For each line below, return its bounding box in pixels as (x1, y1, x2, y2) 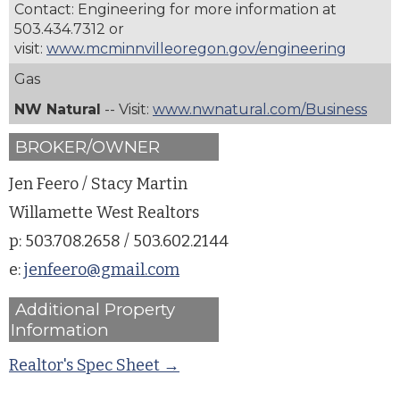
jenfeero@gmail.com (24, 260, 179, 279)
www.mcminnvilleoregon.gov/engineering (46, 40, 346, 57)
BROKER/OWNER (11, 137, 160, 157)
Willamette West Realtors (9, 203, 199, 222)
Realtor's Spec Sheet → (9, 355, 179, 375)
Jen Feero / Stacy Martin (9, 174, 187, 194)
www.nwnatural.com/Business (153, 101, 367, 118)
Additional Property (11, 299, 175, 320)
